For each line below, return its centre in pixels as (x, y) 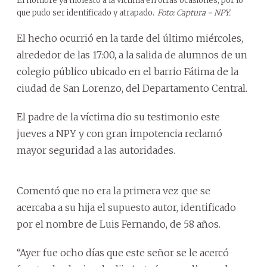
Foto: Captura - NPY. (194, 13)
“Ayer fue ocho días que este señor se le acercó (123, 252)
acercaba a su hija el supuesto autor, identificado (126, 207)
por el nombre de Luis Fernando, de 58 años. (119, 224)
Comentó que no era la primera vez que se (114, 190)
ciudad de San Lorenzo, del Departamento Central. (132, 88)
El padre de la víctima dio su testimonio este (118, 117)
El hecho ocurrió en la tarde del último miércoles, (130, 38)
